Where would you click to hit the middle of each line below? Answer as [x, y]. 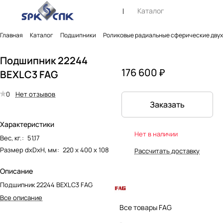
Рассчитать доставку [167, 151]
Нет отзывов [35, 94]
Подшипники [78, 35]
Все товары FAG [146, 207]
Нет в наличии [156, 134]
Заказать [167, 105]
